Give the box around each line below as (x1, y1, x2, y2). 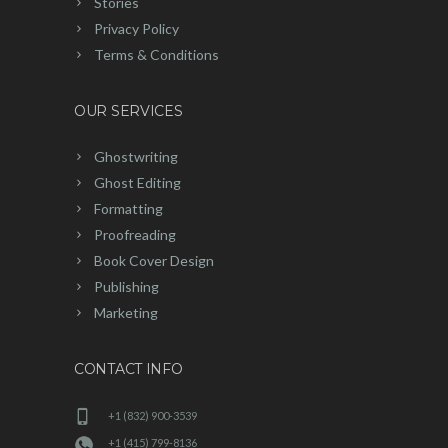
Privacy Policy (94, 19, 179, 37)
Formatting (94, 199, 163, 217)
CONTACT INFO (74, 359, 183, 378)
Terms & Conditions (94, 45, 219, 63)
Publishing (94, 277, 159, 295)
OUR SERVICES (74, 101, 183, 120)
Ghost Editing (94, 173, 181, 191)
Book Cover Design (94, 251, 214, 269)
